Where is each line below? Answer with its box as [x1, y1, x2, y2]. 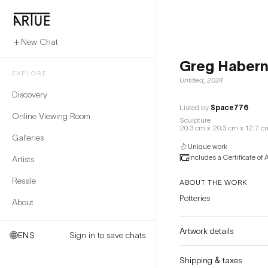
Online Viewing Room [12, 110, 90, 121]
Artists [12, 153, 34, 165]
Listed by [179, 102, 209, 112]
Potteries [179, 192, 210, 203]
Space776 [211, 102, 248, 112]
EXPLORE [12, 69, 47, 77]
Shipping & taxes [179, 254, 242, 266]
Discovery [12, 89, 47, 100]
